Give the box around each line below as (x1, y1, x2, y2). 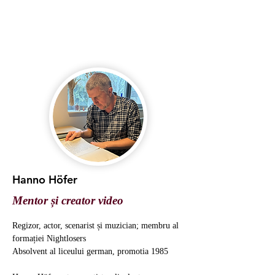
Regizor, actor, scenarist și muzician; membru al (12, 221, 181, 230)
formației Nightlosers (12, 234, 86, 242)
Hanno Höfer (12, 172, 77, 187)
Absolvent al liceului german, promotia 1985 (12, 247, 168, 255)
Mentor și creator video (12, 194, 123, 206)
